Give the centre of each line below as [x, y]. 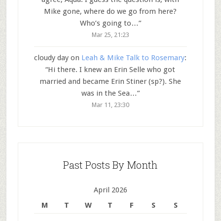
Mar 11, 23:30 [110, 105]
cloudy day [52, 58]
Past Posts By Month [110, 165]
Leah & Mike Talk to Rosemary [133, 58]
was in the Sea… [109, 93]
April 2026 [110, 190]
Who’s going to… [109, 23]
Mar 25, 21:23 [110, 35]
